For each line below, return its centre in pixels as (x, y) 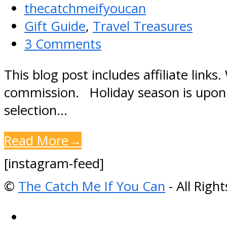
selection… (36, 110)
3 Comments (63, 44)
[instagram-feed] (54, 164)
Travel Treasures (143, 26)
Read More (36, 141)
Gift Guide (55, 26)
